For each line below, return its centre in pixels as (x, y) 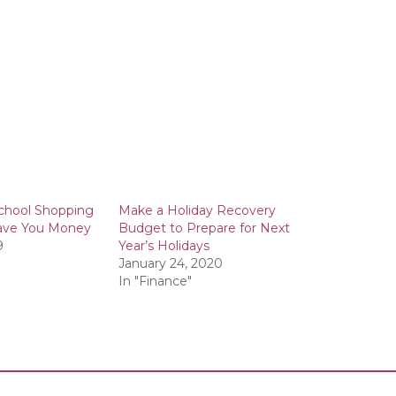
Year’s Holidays (164, 246)
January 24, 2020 (170, 264)
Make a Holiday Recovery (197, 211)
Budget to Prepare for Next (204, 228)
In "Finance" (155, 282)
